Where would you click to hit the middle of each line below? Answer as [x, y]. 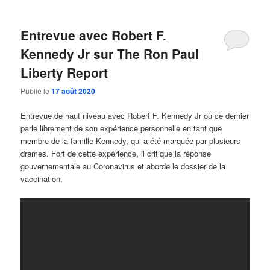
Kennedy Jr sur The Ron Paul [110, 54]
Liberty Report [64, 73]
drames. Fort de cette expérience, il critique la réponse [116, 154]
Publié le [36, 91]
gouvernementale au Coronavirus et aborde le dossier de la [123, 166]
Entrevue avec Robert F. [94, 35]
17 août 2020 [74, 91]
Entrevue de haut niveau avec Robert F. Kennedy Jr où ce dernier [135, 116]
